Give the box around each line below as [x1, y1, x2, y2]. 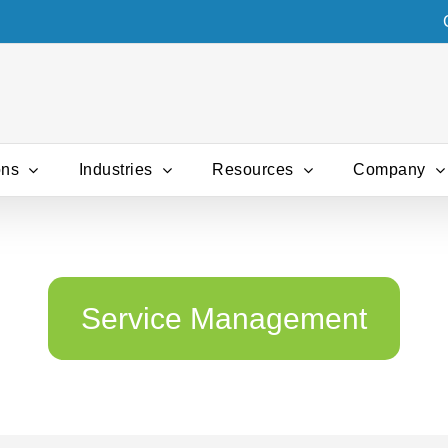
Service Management [80, 302, 367, 336]
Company [353, 161, 426, 178]
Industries [78, 161, 153, 178]
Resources [212, 161, 294, 178]
